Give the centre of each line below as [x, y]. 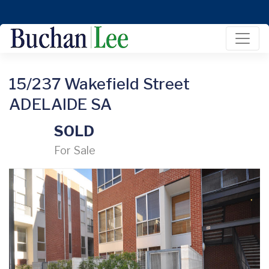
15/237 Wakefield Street [100, 84]
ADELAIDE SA [61, 104]
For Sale [75, 150]
